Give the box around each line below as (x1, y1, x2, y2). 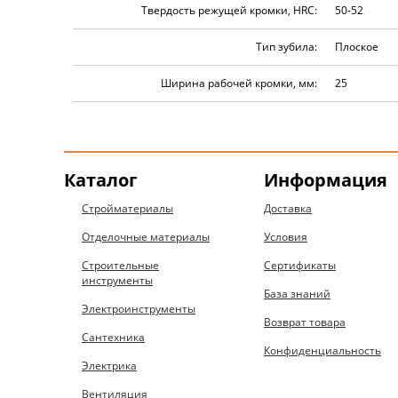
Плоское (335, 39, 378, 54)
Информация (264, 167, 388, 192)
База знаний (264, 285, 331, 301)
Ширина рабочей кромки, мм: (161, 76, 317, 91)
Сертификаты (264, 257, 337, 273)
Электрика (82, 357, 137, 373)
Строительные (82, 257, 159, 273)
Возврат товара (264, 314, 346, 330)
